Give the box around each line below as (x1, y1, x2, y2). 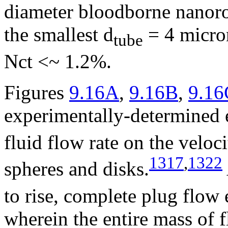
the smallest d (4, 23, 113, 46)
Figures (4, 81, 69, 104)
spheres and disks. (4, 157, 149, 180)
